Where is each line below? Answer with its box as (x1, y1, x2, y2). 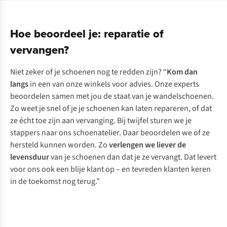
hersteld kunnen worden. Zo (10, 139, 109, 151)
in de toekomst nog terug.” (10, 176, 100, 187)
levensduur (10, 152, 51, 163)
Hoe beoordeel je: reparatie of (10, 25, 164, 42)
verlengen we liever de (109, 139, 186, 151)
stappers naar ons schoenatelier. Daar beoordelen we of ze (10, 127, 210, 139)
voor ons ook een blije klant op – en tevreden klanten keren (10, 164, 211, 175)
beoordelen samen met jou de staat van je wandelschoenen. (10, 91, 214, 102)
